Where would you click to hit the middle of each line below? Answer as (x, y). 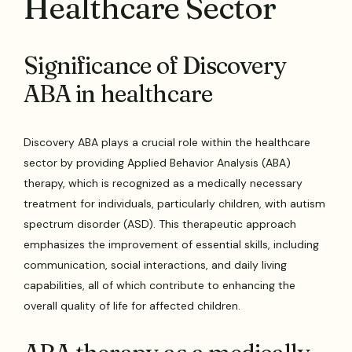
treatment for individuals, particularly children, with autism (175, 203)
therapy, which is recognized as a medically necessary (163, 183)
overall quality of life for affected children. (132, 305)
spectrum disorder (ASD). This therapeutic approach (160, 224)
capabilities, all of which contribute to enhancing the (160, 285)
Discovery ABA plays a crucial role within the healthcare (167, 142)
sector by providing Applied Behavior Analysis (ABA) (158, 162)
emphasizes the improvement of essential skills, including (172, 244)
